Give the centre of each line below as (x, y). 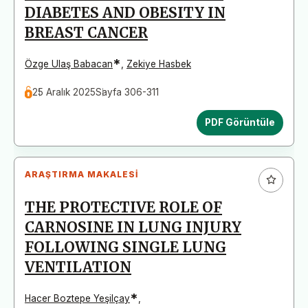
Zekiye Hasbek (159, 64)
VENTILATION (78, 267)
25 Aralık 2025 (64, 92)
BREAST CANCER (86, 33)
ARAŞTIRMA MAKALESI (81, 174)
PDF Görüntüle (240, 122)
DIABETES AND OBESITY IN (125, 13)
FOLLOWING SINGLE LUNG (125, 247)
